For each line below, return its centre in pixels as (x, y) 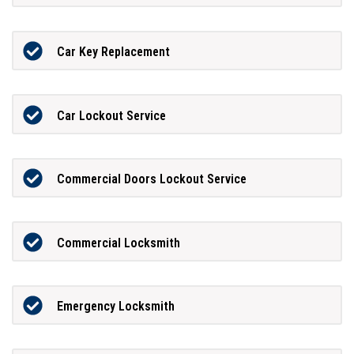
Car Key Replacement (113, 52)
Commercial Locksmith (118, 243)
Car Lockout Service (111, 115)
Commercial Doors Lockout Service (151, 179)
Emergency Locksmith (115, 307)
